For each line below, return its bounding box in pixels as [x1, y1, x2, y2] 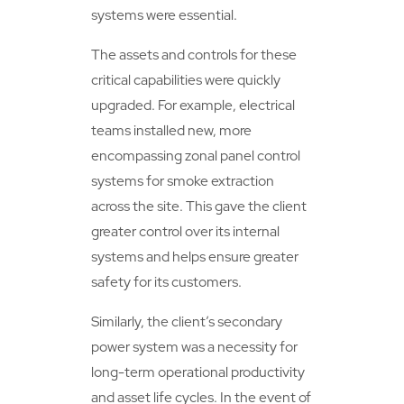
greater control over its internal [91, 221, 280, 241]
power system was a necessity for [91, 336, 298, 356]
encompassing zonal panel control [91, 145, 301, 165]
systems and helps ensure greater [91, 246, 299, 266]
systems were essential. [91, 5, 238, 25]
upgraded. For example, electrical [91, 95, 296, 115]
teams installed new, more [91, 120, 252, 140]
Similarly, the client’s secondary [91, 311, 283, 331]
